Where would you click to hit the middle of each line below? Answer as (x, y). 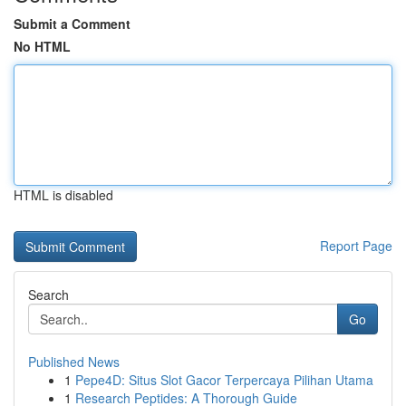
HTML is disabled (63, 195)
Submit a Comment (72, 24)
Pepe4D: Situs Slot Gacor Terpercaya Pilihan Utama (224, 380)
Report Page (356, 246)
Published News (74, 362)
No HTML (42, 46)
